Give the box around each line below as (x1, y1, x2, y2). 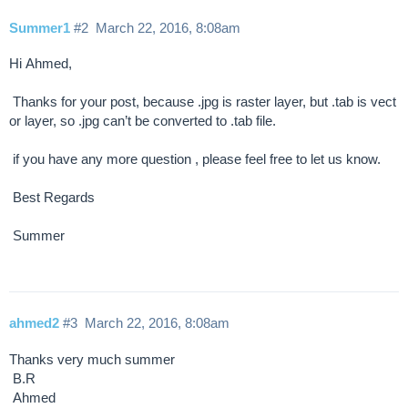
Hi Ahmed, (9, 56, 76, 72)
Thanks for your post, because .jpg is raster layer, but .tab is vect (9, 94, 396, 110)
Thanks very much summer (9, 351, 178, 367)
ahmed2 (9, 314, 59, 331)
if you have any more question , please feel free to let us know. (9, 151, 384, 168)
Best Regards (9, 189, 98, 206)
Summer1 (9, 19, 70, 36)
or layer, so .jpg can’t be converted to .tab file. (9, 113, 280, 129)
